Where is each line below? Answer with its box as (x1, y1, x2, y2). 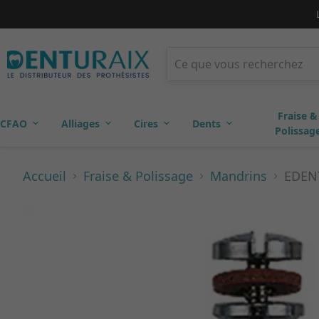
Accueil (23, 167, 66, 184)
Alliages (61, 116, 100, 130)
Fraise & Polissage (83, 167, 193, 184)
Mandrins (210, 167, 267, 184)
